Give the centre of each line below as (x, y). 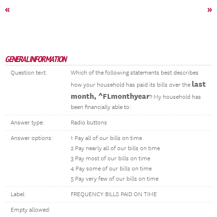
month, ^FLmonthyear (110, 96)
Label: (18, 194)
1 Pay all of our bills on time (106, 138)
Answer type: (27, 123)
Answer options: (32, 138)
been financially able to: (101, 107)
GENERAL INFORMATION (35, 59)
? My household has (175, 97)
